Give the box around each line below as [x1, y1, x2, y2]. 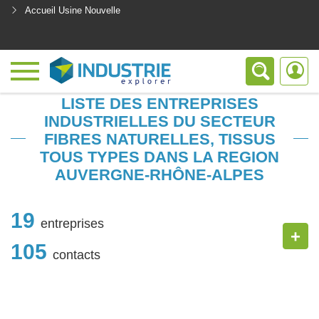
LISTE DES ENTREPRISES [61, 95, 258, 113]
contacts [53, 247, 100, 262]
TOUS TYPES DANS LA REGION [40, 148, 279, 166]
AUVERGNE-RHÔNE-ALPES [55, 166, 264, 184]
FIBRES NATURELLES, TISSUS [43, 130, 276, 148]
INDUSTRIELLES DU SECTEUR [43, 113, 276, 130]
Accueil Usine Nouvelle [25, 5, 120, 16]
